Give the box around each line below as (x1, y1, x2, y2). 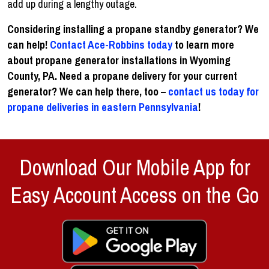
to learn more (172, 37, 234, 52)
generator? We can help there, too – (7, 83, 168, 99)
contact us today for (168, 83, 259, 99)
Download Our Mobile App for (19, 153, 250, 182)
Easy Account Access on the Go (10, 180, 259, 210)
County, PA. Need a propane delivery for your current (7, 68, 237, 83)
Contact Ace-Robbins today (50, 37, 172, 52)
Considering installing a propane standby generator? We (7, 21, 259, 37)
